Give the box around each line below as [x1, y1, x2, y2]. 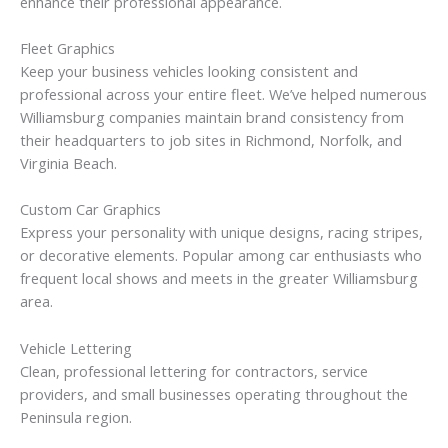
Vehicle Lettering [20, 337, 132, 358]
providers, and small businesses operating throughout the [20, 383, 408, 404]
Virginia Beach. [20, 152, 117, 173]
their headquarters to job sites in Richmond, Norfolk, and [20, 129, 402, 150]
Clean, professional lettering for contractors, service [20, 360, 368, 381]
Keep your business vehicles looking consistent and [20, 60, 358, 81]
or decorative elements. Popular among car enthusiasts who [20, 245, 422, 266]
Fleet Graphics [20, 37, 115, 58]
